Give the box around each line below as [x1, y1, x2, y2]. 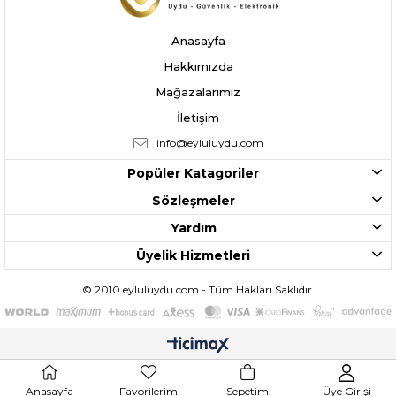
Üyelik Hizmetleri [136, 247, 250, 263]
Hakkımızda [163, 58, 233, 73]
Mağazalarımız [156, 84, 240, 99]
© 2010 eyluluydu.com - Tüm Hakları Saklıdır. [81, 282, 315, 296]
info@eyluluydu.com [156, 135, 263, 149]
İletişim [177, 110, 219, 125]
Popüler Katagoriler [127, 164, 259, 181]
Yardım [170, 219, 217, 236]
